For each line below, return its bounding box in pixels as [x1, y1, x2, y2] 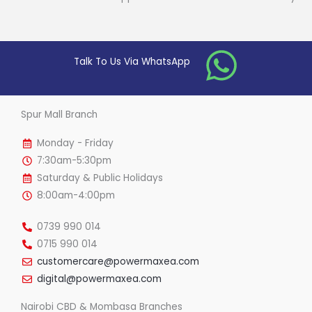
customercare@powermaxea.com [36, 255, 199, 269]
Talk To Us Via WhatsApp [73, 54, 190, 68]
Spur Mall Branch [21, 108, 97, 122]
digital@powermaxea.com [36, 272, 162, 286]
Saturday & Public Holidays [36, 171, 163, 185]
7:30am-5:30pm [36, 154, 111, 168]
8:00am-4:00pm [36, 189, 115, 203]
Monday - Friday [36, 136, 114, 150]
